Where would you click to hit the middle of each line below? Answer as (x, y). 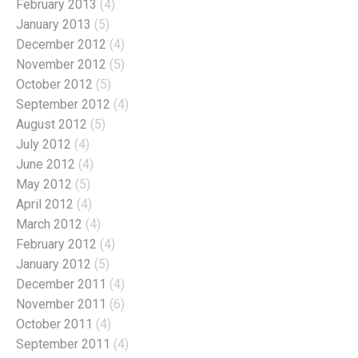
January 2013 (54, 24)
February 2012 (56, 244)
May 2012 (44, 184)
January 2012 (54, 264)
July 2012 (44, 144)
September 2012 (63, 104)
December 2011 (61, 284)
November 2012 (61, 64)
